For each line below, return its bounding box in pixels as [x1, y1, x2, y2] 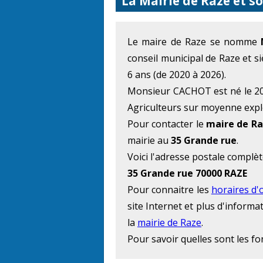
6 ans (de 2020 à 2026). [127, 68, 226, 82]
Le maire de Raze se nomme [127, 35, 261, 49]
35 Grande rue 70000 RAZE [127, 167, 247, 180]
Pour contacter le [127, 117, 207, 131]
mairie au [127, 134, 171, 147]
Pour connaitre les [127, 183, 211, 197]
